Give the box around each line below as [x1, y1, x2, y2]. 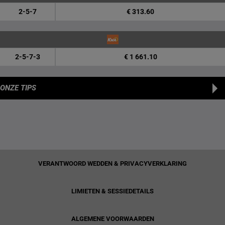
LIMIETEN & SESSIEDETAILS [71, 187, 154, 195]
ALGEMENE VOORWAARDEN [71, 215, 154, 222]
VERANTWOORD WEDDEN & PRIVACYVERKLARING [38, 160, 187, 167]
